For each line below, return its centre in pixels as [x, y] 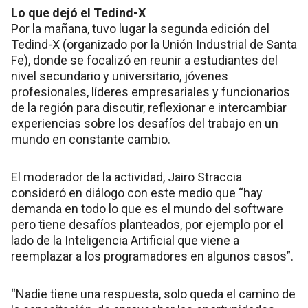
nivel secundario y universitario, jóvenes [120, 76]
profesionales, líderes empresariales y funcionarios [151, 91]
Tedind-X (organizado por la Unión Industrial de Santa [154, 44]
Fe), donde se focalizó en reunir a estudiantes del [144, 60]
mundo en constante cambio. [91, 139]
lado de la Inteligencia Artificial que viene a [125, 240]
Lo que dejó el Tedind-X [78, 12]
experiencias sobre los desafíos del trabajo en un [145, 123]
